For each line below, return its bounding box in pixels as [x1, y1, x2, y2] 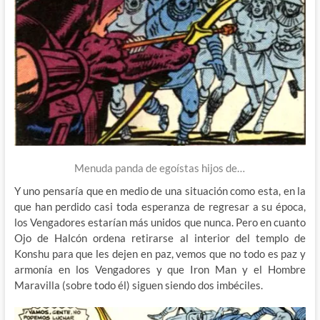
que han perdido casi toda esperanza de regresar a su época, [14, 199, 306, 213]
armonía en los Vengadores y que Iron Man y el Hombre [14, 262, 306, 276]
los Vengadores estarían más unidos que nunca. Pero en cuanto [14, 215, 306, 229]
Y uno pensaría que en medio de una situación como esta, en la [14, 184, 306, 197]
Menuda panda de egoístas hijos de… [74, 161, 246, 174]
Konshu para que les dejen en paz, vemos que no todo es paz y [14, 246, 306, 260]
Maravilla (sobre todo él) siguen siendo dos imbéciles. [14, 278, 263, 291]
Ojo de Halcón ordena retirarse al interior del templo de [14, 231, 306, 244]
